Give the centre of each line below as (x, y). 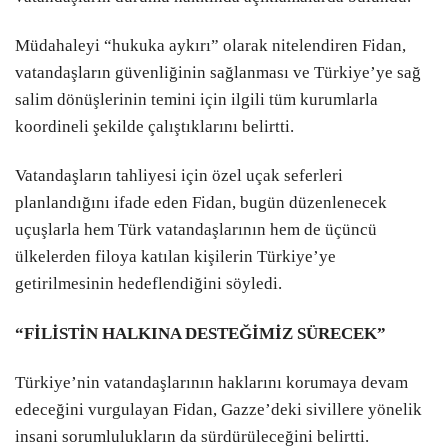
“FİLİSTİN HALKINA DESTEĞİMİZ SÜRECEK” (200, 333)
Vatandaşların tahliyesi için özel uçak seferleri (179, 176)
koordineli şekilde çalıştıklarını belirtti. (154, 127)
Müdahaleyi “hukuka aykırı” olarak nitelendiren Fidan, (210, 46)
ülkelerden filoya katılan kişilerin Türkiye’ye (175, 257)
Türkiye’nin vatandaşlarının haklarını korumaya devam (211, 382)
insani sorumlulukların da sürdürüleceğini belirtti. (192, 436)
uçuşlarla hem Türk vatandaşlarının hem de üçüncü (196, 230)
